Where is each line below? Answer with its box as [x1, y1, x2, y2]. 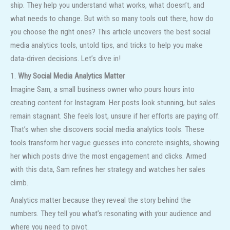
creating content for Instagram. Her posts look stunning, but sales [10, 98, 216, 108]
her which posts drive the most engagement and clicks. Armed [10, 151, 206, 161]
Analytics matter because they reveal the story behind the [10, 195, 191, 205]
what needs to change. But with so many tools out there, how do [10, 14, 214, 24]
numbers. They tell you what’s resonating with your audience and [10, 208, 211, 218]
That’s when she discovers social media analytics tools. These [10, 125, 204, 135]
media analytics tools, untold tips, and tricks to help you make [10, 41, 203, 50]
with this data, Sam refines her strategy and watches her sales [10, 165, 205, 175]
